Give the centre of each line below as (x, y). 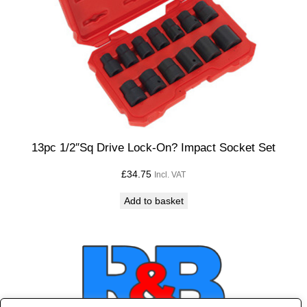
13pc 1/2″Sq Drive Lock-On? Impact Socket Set (153, 148)
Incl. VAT (170, 174)
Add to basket (153, 200)
